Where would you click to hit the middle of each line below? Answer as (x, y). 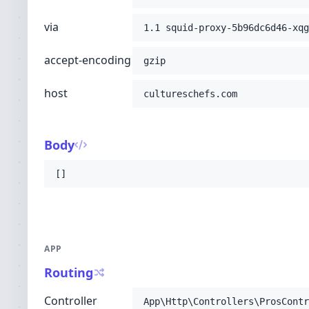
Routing (69, 272)
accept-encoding (88, 60)
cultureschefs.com (190, 94)
